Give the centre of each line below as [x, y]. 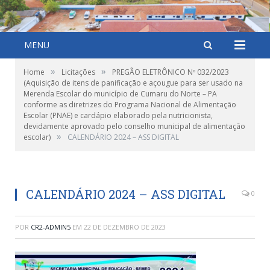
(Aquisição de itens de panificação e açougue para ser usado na [133, 83]
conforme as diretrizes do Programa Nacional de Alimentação [130, 105]
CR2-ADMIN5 [51, 227]
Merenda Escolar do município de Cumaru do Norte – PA [120, 94]
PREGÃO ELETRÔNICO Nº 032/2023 [171, 72]
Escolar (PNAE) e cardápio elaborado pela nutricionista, [118, 115]
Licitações [78, 72]
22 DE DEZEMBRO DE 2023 [125, 227]
